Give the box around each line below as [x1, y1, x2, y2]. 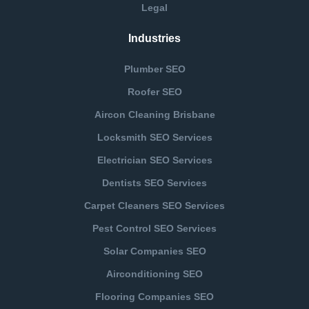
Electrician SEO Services [97, 154, 212, 166]
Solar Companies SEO [103, 245, 206, 257]
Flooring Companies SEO [95, 290, 214, 302]
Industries [128, 32, 181, 44]
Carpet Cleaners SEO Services [84, 199, 225, 211]
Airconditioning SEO [106, 268, 203, 279]
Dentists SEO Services [102, 177, 207, 188]
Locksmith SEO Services [97, 131, 212, 143]
